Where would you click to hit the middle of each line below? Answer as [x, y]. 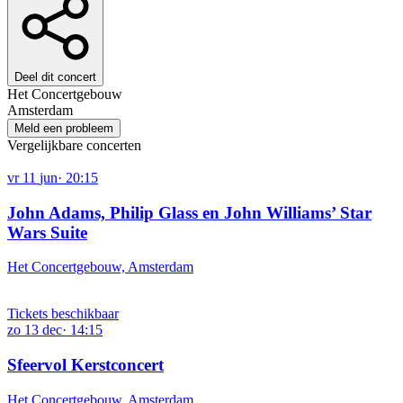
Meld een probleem [64, 128]
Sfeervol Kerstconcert [85, 365]
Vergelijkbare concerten [74, 145]
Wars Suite [47, 232]
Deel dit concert [55, 76]
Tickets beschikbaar [63, 314]
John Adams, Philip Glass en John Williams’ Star [189, 212]
